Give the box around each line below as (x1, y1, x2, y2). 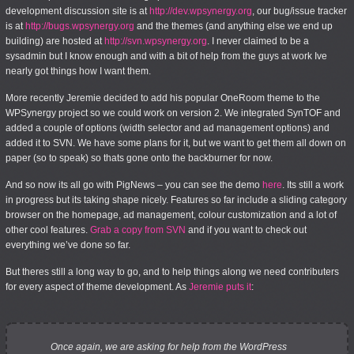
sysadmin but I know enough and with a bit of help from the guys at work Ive (6, 51, 327, 61)
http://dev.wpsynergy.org (149, 6, 252, 16)
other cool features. (6, 225, 90, 235)
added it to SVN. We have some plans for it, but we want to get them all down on (6, 138, 346, 148)
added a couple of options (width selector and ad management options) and (6, 123, 330, 133)
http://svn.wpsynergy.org (104, 36, 207, 46)
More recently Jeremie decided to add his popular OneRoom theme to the (6, 93, 320, 103)
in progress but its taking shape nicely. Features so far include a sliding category (6, 195, 347, 205)
